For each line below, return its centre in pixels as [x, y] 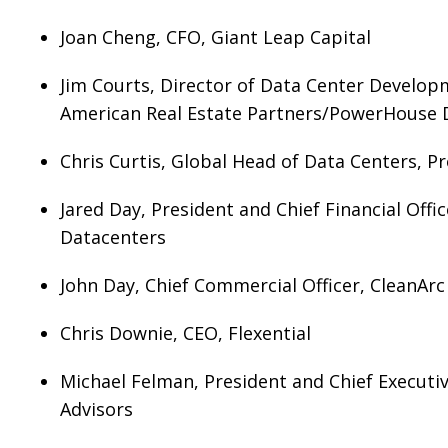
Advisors [96, 409]
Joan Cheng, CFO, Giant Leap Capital [215, 37]
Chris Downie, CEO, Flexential [185, 333]
